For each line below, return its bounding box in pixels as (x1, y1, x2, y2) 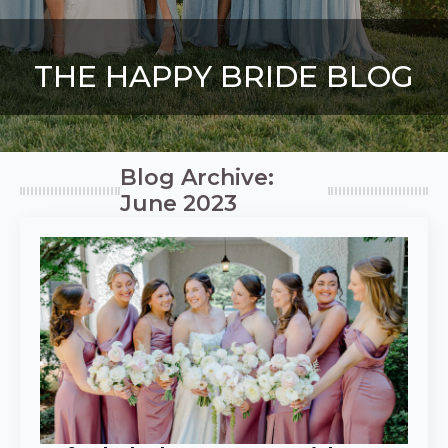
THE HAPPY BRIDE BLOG (34, 58, 414, 95)
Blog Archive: (120, 164, 274, 191)
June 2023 (120, 190, 237, 217)
